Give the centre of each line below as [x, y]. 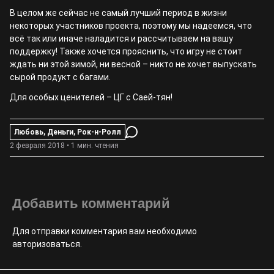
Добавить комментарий [91, 203]
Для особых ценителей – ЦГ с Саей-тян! [91, 97]
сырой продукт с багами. [60, 77]
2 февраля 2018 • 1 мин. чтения [64, 146]
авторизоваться [46, 244]
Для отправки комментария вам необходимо [105, 231]
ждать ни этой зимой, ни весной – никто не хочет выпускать [133, 64]
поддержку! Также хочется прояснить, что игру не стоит [126, 51]
